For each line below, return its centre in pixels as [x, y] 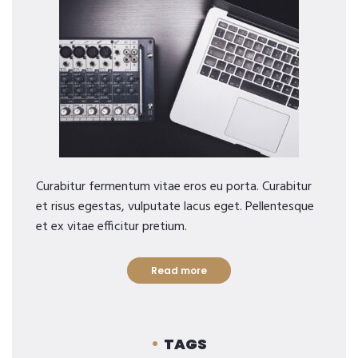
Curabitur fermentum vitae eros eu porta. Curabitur [174, 187]
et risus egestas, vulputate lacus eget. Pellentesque [175, 207]
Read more [179, 270]
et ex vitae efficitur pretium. [111, 227]
